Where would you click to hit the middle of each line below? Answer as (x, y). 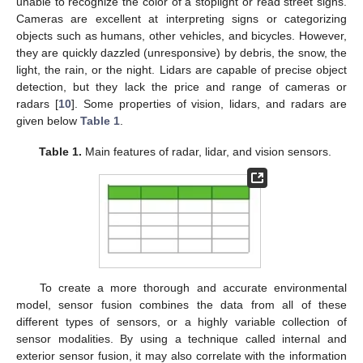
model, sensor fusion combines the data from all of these (181, 304)
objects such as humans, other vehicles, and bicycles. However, (181, 35)
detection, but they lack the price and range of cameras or (181, 86)
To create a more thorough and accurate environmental (193, 287)
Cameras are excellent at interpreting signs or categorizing (181, 18)
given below (48, 120)
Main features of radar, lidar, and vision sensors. (206, 152)
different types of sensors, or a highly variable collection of (181, 321)
